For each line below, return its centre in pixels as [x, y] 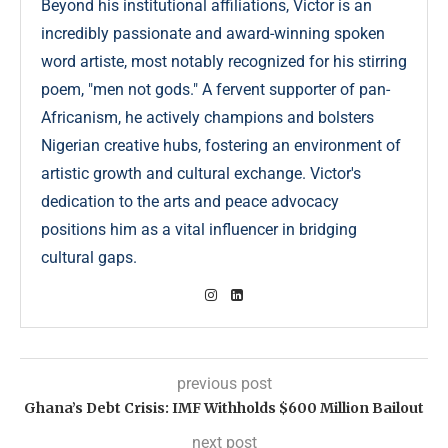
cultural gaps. [89, 257]
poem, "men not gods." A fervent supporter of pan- [215, 89]
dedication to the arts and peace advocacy [190, 201]
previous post [224, 383]
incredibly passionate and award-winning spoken [213, 33]
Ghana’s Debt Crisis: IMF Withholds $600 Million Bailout [224, 407]
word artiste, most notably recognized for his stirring [224, 61]
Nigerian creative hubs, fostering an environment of [221, 145]
